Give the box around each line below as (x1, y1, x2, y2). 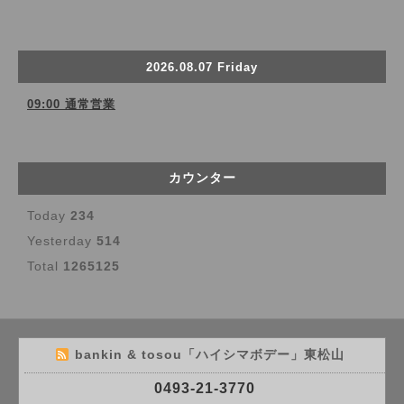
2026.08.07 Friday (146, 60, 258, 74)
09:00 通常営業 (27, 97, 115, 112)
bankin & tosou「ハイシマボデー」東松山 (74, 347, 349, 363)
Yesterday (27, 234, 96, 249)
